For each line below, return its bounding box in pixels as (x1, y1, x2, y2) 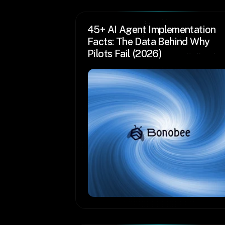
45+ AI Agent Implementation (87, 24, 216, 36)
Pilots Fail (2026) (87, 48, 162, 60)
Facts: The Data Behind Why (87, 36, 210, 48)
